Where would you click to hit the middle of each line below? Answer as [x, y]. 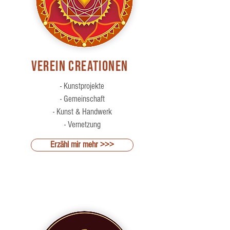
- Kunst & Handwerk [82, 112]
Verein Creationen [80, 67]
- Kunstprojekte [82, 86]
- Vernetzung [82, 125]
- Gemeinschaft [82, 99]
